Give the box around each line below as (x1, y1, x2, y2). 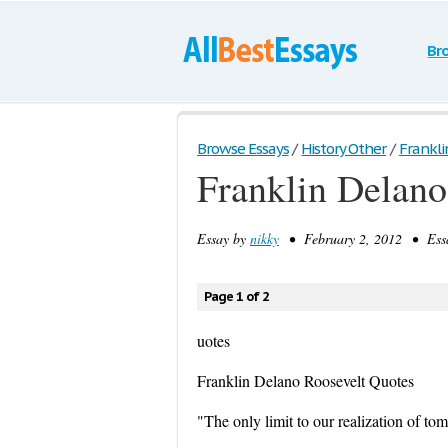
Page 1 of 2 (204, 288, 269, 305)
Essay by (197, 229, 250, 248)
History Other (301, 139, 386, 158)
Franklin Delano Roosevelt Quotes (197, 370, 414, 391)
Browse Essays (197, 139, 289, 158)
